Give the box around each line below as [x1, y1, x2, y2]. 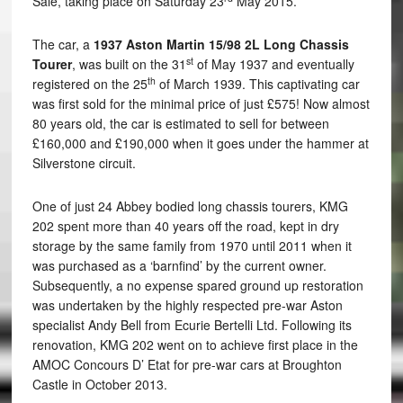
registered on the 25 [31, 75, 148, 94]
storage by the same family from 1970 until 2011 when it [31, 237, 352, 255]
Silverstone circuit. [31, 154, 136, 173]
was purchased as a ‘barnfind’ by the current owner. [31, 256, 327, 275]
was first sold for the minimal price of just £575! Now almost [31, 94, 370, 113]
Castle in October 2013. [31, 375, 167, 394]
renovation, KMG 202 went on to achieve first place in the [31, 336, 358, 354]
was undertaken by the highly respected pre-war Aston [31, 296, 343, 315]
